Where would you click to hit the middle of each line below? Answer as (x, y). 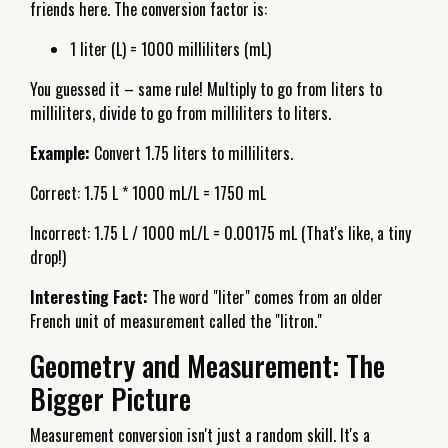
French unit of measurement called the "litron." (176, 320)
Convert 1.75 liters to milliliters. (191, 152)
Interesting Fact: (89, 296)
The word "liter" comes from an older (265, 296)
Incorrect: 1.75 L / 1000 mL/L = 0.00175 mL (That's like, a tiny (220, 232)
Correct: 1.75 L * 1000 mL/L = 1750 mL (148, 192)
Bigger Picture (110, 398)
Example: (60, 152)
